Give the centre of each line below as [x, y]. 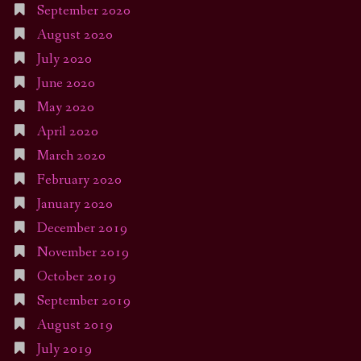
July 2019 [64, 350]
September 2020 [83, 11]
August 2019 [75, 326]
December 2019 [82, 229]
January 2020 [75, 205]
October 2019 [76, 277]
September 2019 [83, 301]
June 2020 [66, 84]
